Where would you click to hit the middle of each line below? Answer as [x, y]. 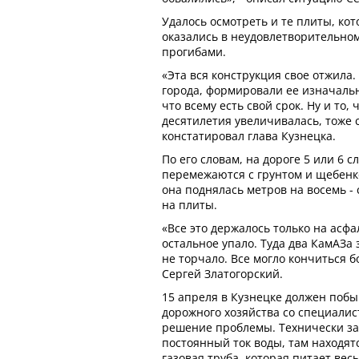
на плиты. [190, 204]
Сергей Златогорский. [222, 273]
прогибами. [194, 51]
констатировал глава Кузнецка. [249, 135]
